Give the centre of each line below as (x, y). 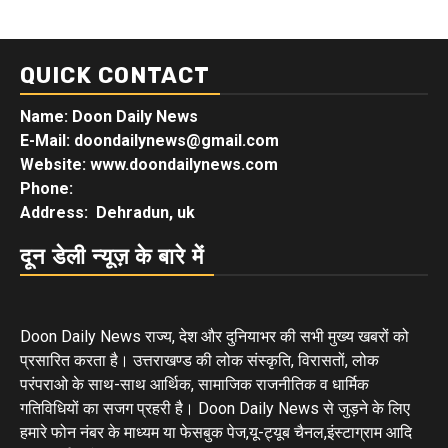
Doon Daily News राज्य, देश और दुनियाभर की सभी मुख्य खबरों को (214, 336)
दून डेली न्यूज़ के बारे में (112, 256)
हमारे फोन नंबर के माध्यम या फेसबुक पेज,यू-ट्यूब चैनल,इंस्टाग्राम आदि (216, 432)
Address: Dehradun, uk (107, 212)
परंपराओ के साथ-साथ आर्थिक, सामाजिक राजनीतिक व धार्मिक (194, 384)
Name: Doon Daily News (109, 116)
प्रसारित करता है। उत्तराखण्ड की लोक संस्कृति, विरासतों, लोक (199, 360)
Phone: (48, 188)
